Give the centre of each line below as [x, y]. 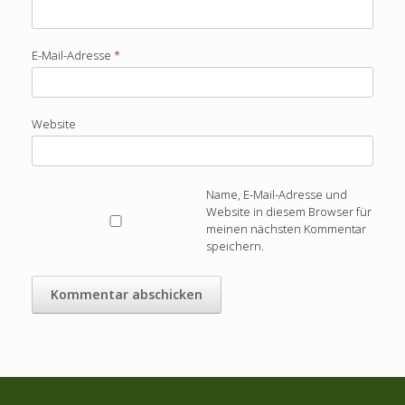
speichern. [235, 246]
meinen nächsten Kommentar [286, 229]
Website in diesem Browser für [288, 212]
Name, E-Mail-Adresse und [276, 195]
